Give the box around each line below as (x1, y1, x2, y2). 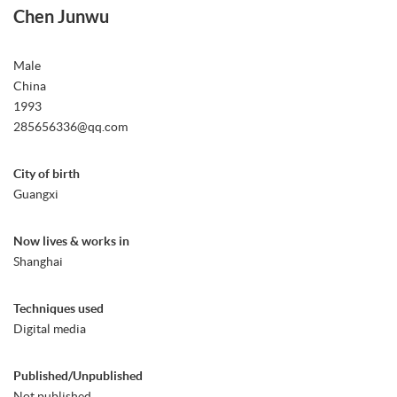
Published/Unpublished (13, 369, 143, 384)
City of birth (13, 167, 80, 182)
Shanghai (13, 254, 63, 269)
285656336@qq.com (13, 120, 128, 135)
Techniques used (13, 301, 104, 316)
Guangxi (13, 187, 58, 202)
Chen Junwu (13, 6, 109, 27)
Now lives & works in (13, 234, 129, 249)
